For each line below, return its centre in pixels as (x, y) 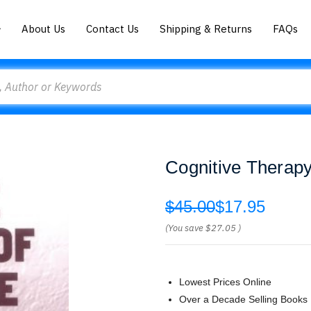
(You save (184, 228)
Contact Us (113, 28)
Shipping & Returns (206, 28)
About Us (44, 28)
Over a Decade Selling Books (243, 299)
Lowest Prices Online (225, 282)
